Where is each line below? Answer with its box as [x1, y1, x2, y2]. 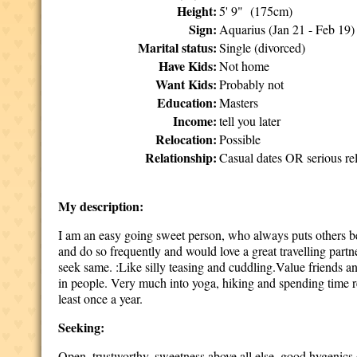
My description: [58, 197, 144, 215]
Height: [177, 2, 218, 20]
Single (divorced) [219, 39, 306, 56]
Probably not [219, 76, 284, 92]
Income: [173, 112, 218, 130]
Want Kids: [155, 75, 218, 93]
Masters [219, 94, 259, 111]
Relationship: [145, 148, 218, 167]
